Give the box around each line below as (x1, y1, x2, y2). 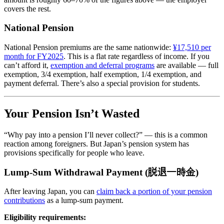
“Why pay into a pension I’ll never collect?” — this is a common (4, 130, 207, 139)
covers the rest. (4, 4, 51, 13)
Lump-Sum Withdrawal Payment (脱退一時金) (4, 166, 198, 177)
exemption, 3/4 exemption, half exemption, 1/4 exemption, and (4, 70, 201, 78)
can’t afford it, (4, 61, 50, 69)
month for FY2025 (4, 52, 63, 60)
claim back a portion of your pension (96, 187, 212, 196)
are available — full (154, 61, 218, 69)
